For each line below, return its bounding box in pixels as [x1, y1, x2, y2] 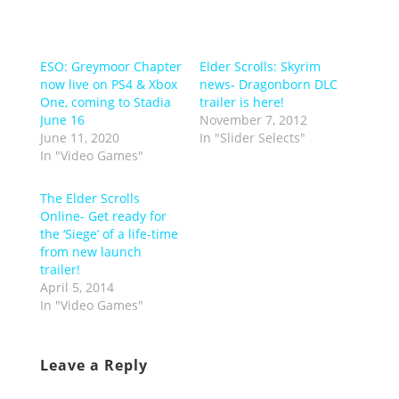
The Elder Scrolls [39, 190, 140, 208]
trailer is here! [199, 94, 284, 111]
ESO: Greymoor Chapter [39, 58, 182, 76]
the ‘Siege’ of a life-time [39, 225, 178, 243]
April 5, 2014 [39, 279, 114, 297]
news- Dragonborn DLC [199, 76, 338, 94]
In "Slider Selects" [199, 129, 305, 147]
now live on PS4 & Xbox [39, 76, 177, 94]
